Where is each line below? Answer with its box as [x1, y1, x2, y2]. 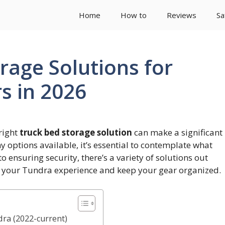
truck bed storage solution [20, 127, 132, 139]
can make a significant [132, 127, 222, 139]
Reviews [167, 10, 196, 20]
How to [121, 10, 147, 20]
